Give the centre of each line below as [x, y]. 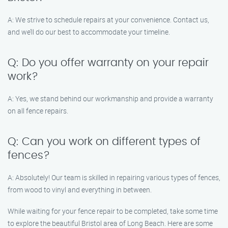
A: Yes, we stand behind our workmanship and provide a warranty [110, 98]
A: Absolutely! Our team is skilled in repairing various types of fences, [114, 177]
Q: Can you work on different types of [104, 142]
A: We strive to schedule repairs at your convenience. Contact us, [108, 20]
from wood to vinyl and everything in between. [80, 190]
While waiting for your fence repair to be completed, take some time [113, 211]
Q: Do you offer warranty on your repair [108, 63]
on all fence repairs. [38, 111]
